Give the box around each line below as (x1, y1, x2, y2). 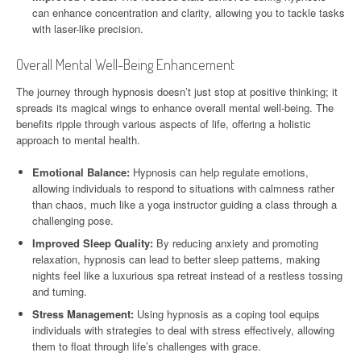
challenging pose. (32, 212, 114, 228)
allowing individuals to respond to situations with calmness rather (32, 180, 334, 196)
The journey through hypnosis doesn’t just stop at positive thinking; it (16, 83, 338, 99)
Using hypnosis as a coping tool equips (134, 305, 320, 322)
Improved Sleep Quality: (32, 234, 153, 251)
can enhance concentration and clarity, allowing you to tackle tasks (32, 4, 345, 20)
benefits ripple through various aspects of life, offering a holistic (16, 115, 311, 131)
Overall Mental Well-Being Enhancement (16, 55, 234, 73)
